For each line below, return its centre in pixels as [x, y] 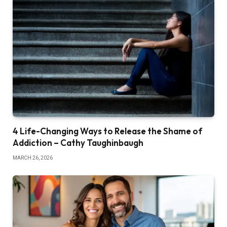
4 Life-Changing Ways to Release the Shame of [107, 131]
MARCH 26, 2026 [33, 158]
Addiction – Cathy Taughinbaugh [78, 142]
